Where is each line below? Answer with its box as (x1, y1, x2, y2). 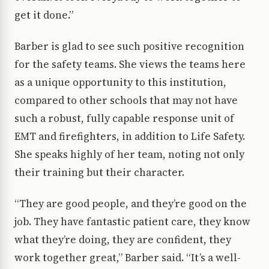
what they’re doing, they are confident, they (14, 232, 231, 247)
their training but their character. (14, 165, 184, 180)
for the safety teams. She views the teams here (14, 56, 246, 71)
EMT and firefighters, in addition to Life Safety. (14, 128, 245, 144)
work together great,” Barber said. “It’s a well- (14, 250, 241, 265)
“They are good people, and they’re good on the (14, 196, 247, 211)
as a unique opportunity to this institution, (14, 74, 226, 89)
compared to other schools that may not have (14, 92, 238, 107)
